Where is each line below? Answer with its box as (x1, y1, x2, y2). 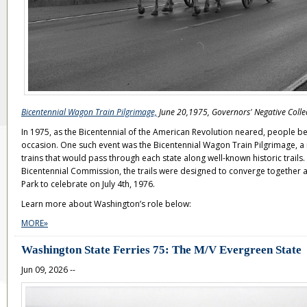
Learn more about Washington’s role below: (21, 197, 191, 210)
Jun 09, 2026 (21, 263, 68, 275)
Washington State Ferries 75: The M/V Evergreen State (21, 243, 302, 256)
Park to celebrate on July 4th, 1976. (21, 177, 155, 190)
